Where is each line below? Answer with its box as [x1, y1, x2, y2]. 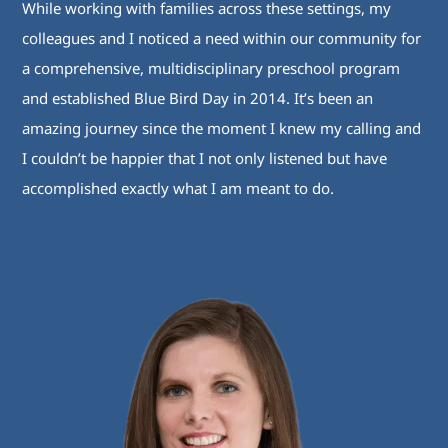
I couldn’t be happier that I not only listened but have [22, 148, 388, 169]
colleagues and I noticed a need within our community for [22, 28, 422, 49]
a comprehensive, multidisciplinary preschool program [22, 58, 401, 79]
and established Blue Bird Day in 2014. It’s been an [22, 88, 374, 109]
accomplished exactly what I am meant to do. [22, 178, 335, 199]
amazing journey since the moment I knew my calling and [22, 118, 422, 139]
